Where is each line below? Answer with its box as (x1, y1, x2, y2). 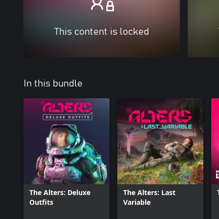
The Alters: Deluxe (29, 188, 90, 197)
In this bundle (23, 79, 83, 88)
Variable (123, 197, 151, 207)
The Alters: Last (123, 188, 175, 197)
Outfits (29, 197, 53, 207)
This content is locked (54, 27, 149, 37)
